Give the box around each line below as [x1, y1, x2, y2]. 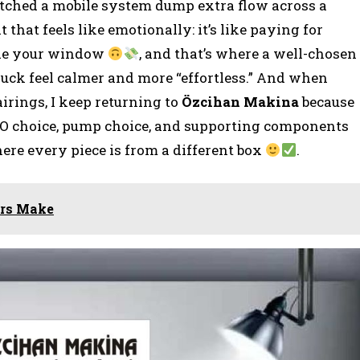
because [299, 92, 354, 111]
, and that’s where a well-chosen [138, 44, 357, 63]
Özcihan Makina [182, 92, 299, 111]
